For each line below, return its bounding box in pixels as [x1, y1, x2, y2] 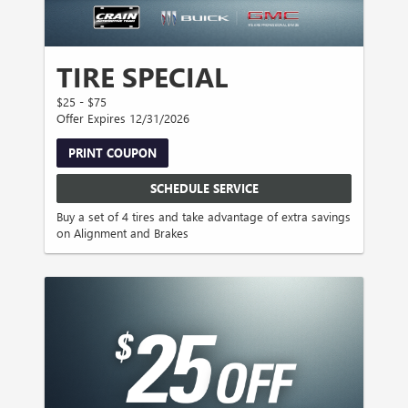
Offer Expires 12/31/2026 [56, 110, 190, 127]
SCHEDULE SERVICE [149, 179, 259, 196]
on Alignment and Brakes [56, 225, 189, 241]
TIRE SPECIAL [56, 58, 229, 96]
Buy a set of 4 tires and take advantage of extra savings [56, 209, 352, 225]
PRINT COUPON [68, 145, 158, 161]
